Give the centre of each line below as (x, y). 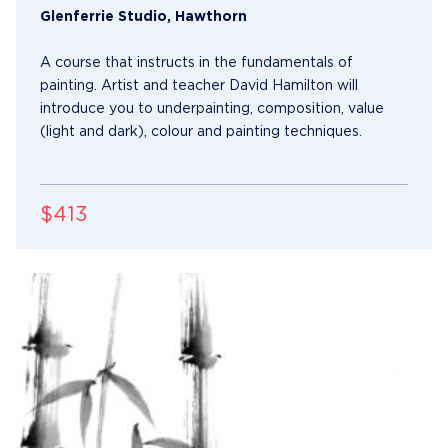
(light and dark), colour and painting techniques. (201, 131)
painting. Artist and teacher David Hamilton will (199, 85)
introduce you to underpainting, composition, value (212, 108)
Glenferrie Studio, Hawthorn (143, 16)
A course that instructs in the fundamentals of (196, 62)
